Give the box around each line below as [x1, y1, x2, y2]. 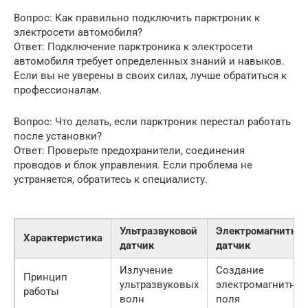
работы [23, 285, 59, 298]
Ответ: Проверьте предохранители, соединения [14, 144, 245, 157]
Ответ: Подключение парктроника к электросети [14, 41, 253, 53]
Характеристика [23, 232, 102, 244]
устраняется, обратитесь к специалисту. [14, 173, 208, 186]
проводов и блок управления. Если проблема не [14, 159, 252, 171]
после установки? [14, 130, 102, 142]
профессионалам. [14, 84, 102, 96]
